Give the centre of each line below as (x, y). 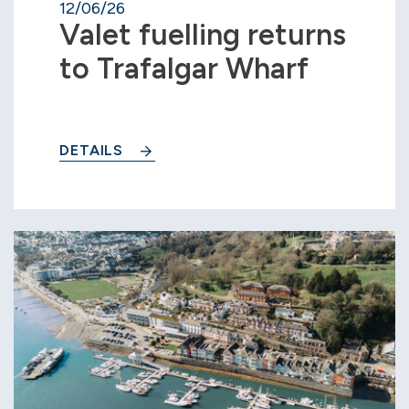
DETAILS (92, 150)
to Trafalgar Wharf (184, 68)
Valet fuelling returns (203, 34)
